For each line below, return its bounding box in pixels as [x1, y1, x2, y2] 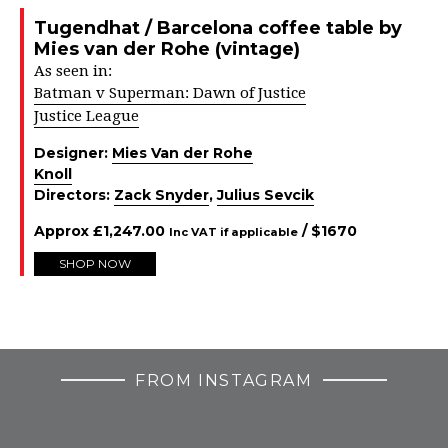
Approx [34, 222, 93, 240]
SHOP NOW [59, 256, 131, 271]
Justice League [34, 107, 139, 125]
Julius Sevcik [217, 186, 314, 204]
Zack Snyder [114, 186, 209, 204]
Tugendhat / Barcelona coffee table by [34, 17, 402, 39]
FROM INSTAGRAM [135, 371, 313, 390]
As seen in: [34, 62, 112, 80]
